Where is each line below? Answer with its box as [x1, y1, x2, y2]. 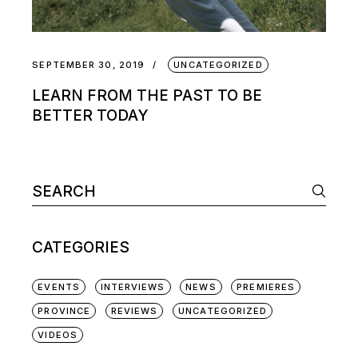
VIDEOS [38, 328, 78, 340]
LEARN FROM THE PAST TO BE [32, 86, 263, 105]
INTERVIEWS [100, 280, 165, 292]
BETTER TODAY [32, 105, 149, 125]
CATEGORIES [32, 237, 130, 257]
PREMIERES [237, 280, 296, 292]
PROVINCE [38, 304, 91, 316]
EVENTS [38, 280, 80, 292]
